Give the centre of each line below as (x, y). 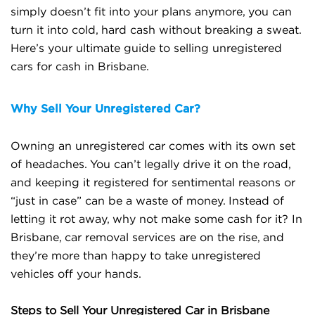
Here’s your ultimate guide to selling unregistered (146, 49)
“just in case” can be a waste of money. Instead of (147, 201)
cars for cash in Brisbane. (80, 67)
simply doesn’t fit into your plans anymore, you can (151, 12)
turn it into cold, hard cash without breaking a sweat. (156, 30)
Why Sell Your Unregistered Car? (105, 108)
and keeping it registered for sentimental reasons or (153, 183)
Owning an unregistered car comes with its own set (153, 146)
